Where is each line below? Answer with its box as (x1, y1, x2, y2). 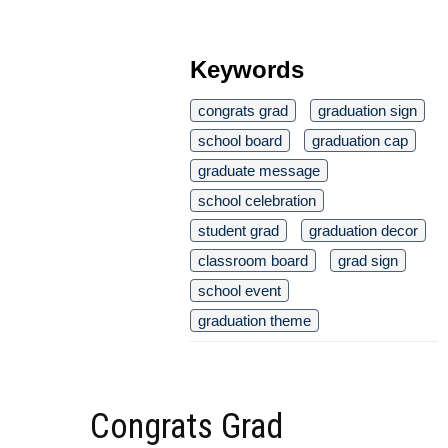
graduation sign (318, 102, 417, 120)
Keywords (190, 56, 304, 84)
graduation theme (198, 312, 311, 330)
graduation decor (309, 222, 418, 240)
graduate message (198, 162, 320, 180)
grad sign (338, 252, 398, 270)
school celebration (198, 192, 316, 210)
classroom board (198, 252, 308, 270)
